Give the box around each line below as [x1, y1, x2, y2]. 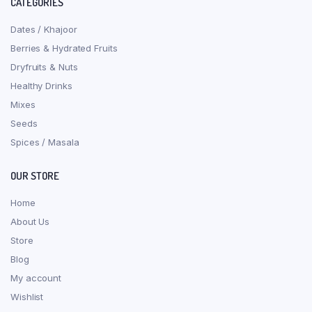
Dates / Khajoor [10, 24, 77, 36]
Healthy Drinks [10, 80, 72, 92]
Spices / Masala [10, 136, 79, 148]
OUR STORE [10, 169, 59, 183]
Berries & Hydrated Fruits [10, 42, 118, 54]
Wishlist [10, 291, 44, 303]
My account [10, 272, 61, 284]
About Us [10, 216, 50, 228]
